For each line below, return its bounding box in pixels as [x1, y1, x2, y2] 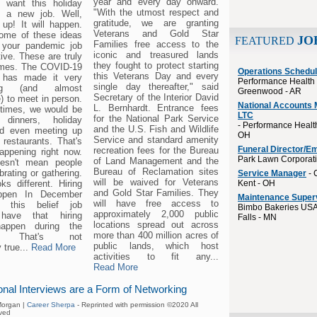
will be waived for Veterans [93, 176, 219, 188]
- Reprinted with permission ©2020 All [75, 300, 198, 309]
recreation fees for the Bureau [93, 144, 219, 156]
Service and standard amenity [93, 134, 219, 145]
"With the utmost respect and [93, 6, 219, 18]
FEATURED [235, 35, 297, 47]
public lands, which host [93, 240, 219, 251]
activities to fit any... [93, 250, 219, 262]
